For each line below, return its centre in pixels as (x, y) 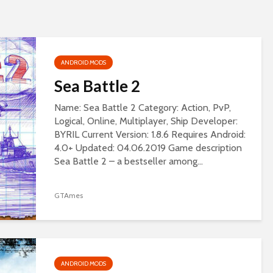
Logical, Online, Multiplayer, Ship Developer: (146, 121)
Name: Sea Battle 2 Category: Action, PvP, (143, 108)
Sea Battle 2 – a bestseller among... (129, 161)
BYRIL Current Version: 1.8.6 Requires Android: (150, 134)
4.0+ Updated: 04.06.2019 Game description (148, 148)
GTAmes (69, 196)
